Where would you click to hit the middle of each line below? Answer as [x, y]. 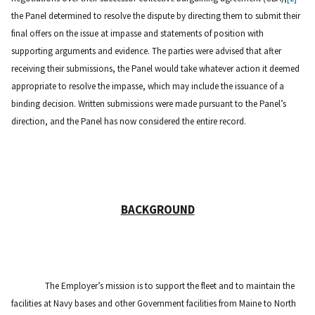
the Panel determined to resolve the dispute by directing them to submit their [156, 15]
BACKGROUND [157, 209]
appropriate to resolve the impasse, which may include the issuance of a [148, 86]
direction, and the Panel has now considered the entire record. [129, 121]
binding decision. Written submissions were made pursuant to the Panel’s [149, 103]
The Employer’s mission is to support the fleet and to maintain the [170, 285]
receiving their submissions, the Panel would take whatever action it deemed [155, 68]
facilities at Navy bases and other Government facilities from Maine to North [154, 303]
